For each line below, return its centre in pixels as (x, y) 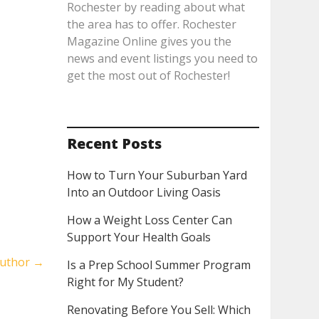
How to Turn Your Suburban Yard (157, 175)
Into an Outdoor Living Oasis (143, 192)
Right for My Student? (125, 282)
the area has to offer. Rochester (151, 24)
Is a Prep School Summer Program (158, 265)
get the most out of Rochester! (148, 75)
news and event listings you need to (162, 58)
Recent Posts (114, 143)
